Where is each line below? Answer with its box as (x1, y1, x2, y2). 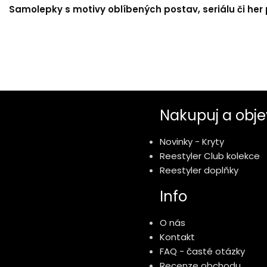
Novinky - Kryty (160, 135, 224, 148)
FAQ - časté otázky (160, 245, 245, 258)
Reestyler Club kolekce (160, 150, 260, 163)
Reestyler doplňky (160, 164, 238, 177)
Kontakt (160, 231, 195, 244)
